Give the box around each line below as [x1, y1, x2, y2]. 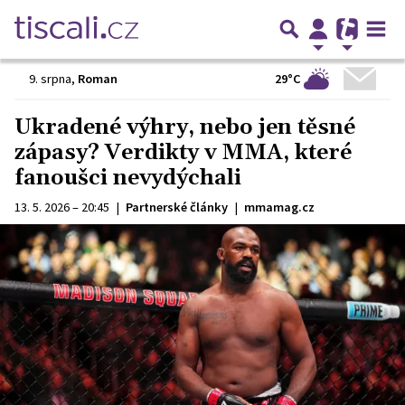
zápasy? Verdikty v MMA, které [14, 139, 352, 166]
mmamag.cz [244, 199, 315, 215]
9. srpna [29, 71, 71, 87]
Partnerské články [126, 199, 228, 215]
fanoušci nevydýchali [14, 165, 241, 192]
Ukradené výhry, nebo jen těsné [14, 114, 355, 141]
